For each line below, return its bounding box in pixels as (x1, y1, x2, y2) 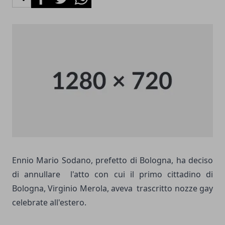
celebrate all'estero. (12, 196, 86, 208)
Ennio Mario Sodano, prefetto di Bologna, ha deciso (12, 154, 213, 166)
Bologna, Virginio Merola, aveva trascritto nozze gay (12, 182, 213, 194)
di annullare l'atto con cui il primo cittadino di (12, 168, 213, 180)
